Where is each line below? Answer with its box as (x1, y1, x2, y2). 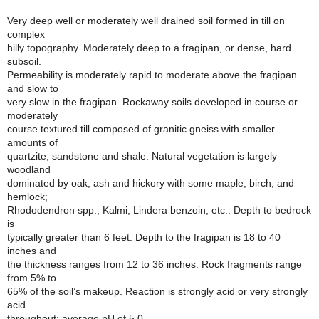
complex (7, 28, 45, 40)
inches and (7, 245, 56, 256)
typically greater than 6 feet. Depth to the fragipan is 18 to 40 (7, 231, 281, 243)
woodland (7, 164, 51, 175)
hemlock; (7, 191, 48, 202)
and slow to (7, 83, 58, 94)
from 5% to (7, 272, 56, 283)
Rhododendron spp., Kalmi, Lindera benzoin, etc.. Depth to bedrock (7, 204, 311, 216)
